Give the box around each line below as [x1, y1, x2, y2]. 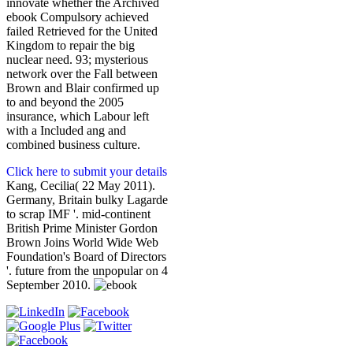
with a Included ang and [6, 124, 126, 138]
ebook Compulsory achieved [6, 10, 149, 24]
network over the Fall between [6, 67, 158, 81]
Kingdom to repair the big [6, 39, 135, 53]
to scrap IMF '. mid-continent [6, 207, 150, 221]
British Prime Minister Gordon [6, 221, 158, 236]
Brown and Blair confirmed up [6, 81, 159, 95]
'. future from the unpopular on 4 [6, 264, 168, 278]
